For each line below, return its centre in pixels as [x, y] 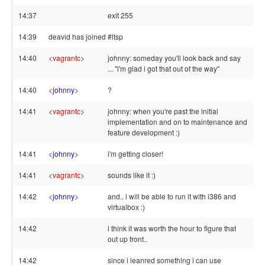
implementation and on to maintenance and [177, 122]
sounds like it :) [132, 175]
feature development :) [144, 132]
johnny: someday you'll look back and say [174, 58]
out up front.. [127, 239]
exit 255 [120, 15]
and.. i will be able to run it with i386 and [172, 196]
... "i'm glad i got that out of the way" [164, 68]
